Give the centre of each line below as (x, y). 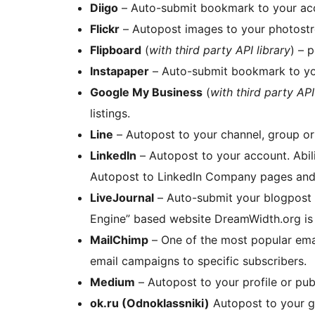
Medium (112, 282)
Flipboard (116, 50)
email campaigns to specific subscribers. (198, 261)
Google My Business (146, 92)
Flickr (105, 28)
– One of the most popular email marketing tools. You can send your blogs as (155, 239)
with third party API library (220, 50)
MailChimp (119, 239)
